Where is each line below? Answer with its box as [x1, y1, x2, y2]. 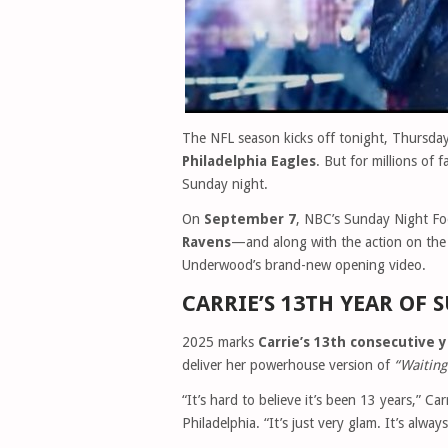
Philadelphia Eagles [182, 153, 316, 169]
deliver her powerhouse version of [182, 357, 394, 373]
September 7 [204, 211, 296, 227]
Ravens [182, 234, 231, 250]
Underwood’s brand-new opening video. [182, 257, 426, 273]
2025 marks [182, 334, 258, 350]
